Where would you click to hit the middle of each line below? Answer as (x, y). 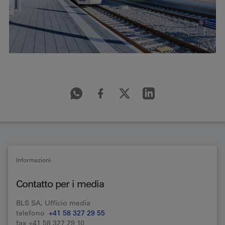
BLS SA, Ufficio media (53, 203)
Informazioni (33, 160)
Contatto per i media (60, 184)
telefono (32, 213)
